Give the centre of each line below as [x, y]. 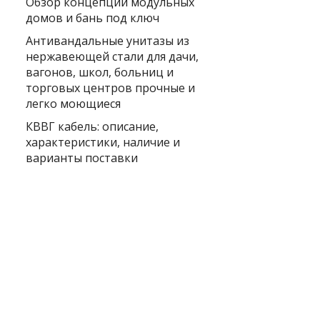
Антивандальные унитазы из [107, 40]
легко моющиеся [73, 103]
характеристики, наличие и [103, 142]
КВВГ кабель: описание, [92, 126]
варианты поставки [82, 157]
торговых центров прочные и [110, 87]
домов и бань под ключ [92, 17]
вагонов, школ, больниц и [100, 72]
